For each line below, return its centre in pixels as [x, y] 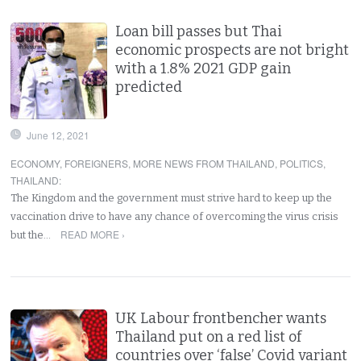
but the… [32, 234]
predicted [149, 87]
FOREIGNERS [97, 163]
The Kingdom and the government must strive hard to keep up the [172, 197]
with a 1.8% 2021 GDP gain [203, 68]
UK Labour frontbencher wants [221, 318]
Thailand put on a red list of [209, 336]
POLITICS [302, 163]
